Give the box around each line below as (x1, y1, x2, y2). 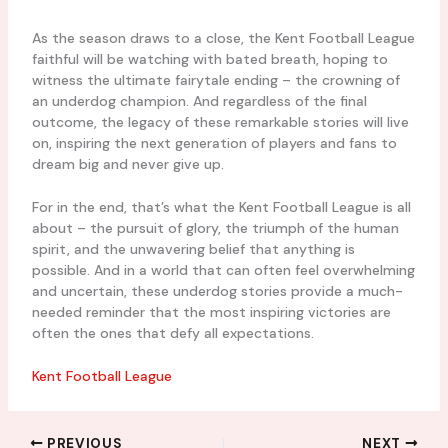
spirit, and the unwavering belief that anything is (31, 240, 355, 259)
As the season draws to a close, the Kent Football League (31, 28, 415, 47)
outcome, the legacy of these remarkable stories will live (31, 112, 409, 131)
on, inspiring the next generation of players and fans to (31, 133, 397, 152)
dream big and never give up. (31, 154, 224, 173)
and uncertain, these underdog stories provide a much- (31, 282, 403, 301)
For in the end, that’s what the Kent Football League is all (31, 198, 411, 217)
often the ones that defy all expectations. (31, 324, 314, 343)
